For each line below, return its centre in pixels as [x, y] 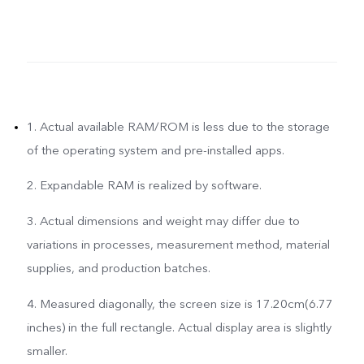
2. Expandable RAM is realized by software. [144, 186]
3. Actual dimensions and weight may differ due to [163, 221]
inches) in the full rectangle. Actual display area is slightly [179, 328]
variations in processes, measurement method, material [178, 245]
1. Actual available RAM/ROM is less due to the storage [178, 126]
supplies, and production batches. [118, 269]
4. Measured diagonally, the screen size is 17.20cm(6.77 [180, 304]
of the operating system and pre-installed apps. [155, 150]
